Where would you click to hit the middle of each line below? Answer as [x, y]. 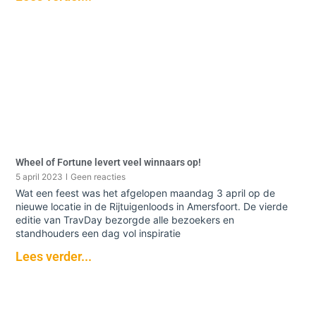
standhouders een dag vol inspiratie [98, 233]
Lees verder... [54, 256]
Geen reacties [98, 176]
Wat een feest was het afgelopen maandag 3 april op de [146, 193]
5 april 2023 [39, 176]
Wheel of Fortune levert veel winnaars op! [109, 162]
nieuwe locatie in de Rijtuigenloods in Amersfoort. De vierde [152, 206]
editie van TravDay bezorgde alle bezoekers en [125, 219]
